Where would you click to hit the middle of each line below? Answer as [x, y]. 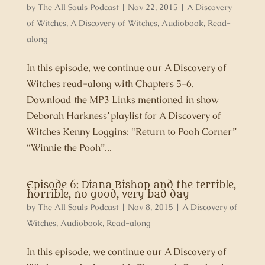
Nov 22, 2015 [153, 7]
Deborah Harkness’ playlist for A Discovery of [123, 116]
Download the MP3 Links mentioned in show [122, 100]
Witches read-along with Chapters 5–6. [110, 84]
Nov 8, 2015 [150, 207]
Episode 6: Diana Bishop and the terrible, [131, 185]
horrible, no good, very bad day [108, 195]
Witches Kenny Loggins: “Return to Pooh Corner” [131, 132]
